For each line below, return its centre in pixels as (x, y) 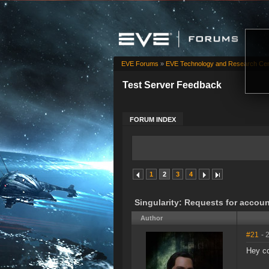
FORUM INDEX (153, 120)
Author (152, 218)
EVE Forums (140, 64)
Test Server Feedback (172, 85)
